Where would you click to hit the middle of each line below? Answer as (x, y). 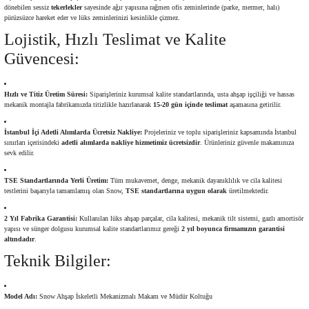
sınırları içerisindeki (33, 142)
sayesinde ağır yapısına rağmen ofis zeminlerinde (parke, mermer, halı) (181, 7)
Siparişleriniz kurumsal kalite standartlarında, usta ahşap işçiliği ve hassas (191, 94)
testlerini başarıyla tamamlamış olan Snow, (65, 190)
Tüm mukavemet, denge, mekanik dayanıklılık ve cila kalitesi (195, 180)
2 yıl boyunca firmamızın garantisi (233, 228)
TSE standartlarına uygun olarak (176, 190)
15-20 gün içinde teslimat (190, 104)
